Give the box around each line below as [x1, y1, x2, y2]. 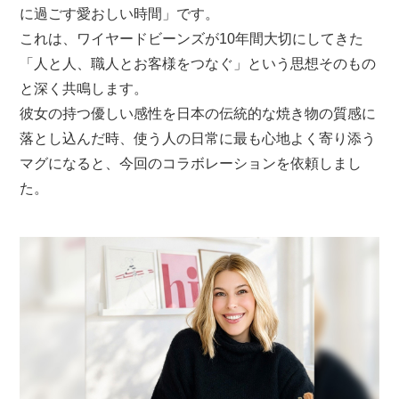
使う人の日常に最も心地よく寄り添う [134, 130, 377, 146]
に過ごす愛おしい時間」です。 [20, 5, 220, 21]
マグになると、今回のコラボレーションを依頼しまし [20, 155, 362, 171]
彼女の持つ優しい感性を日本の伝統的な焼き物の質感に [20, 105, 377, 121]
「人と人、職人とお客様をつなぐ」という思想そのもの [20, 55, 377, 71]
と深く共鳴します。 [20, 80, 149, 96]
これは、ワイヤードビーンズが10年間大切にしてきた [20, 30, 364, 46]
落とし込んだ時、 [20, 130, 134, 146]
